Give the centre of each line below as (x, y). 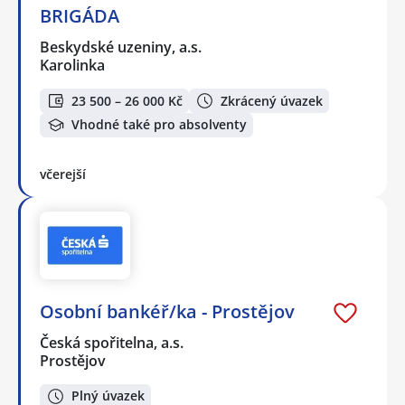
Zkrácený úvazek (272, 100)
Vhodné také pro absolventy (159, 125)
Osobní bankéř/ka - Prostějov (167, 312)
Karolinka (72, 66)
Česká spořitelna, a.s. (113, 343)
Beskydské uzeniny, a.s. (122, 47)
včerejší (63, 174)
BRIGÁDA (80, 16)
